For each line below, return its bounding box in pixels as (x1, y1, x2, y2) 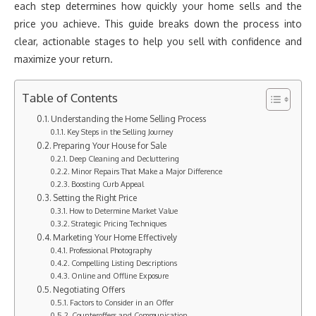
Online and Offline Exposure (71, 271, 169, 281)
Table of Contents (22, 90, 118, 105)
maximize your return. (14, 53, 113, 65)
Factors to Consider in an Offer (70, 298, 174, 308)
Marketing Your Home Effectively (53, 232, 178, 243)
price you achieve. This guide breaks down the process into (14, 18, 302, 30)
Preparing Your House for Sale (53, 140, 167, 151)
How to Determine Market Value (69, 206, 178, 216)
